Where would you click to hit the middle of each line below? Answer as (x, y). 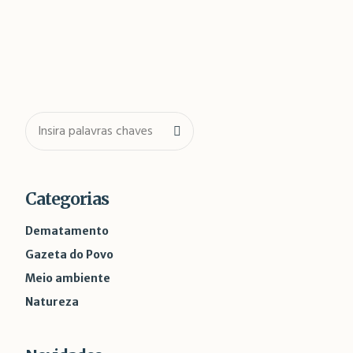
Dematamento (67, 231)
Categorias (67, 199)
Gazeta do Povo (69, 255)
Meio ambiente (67, 278)
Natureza (52, 302)
